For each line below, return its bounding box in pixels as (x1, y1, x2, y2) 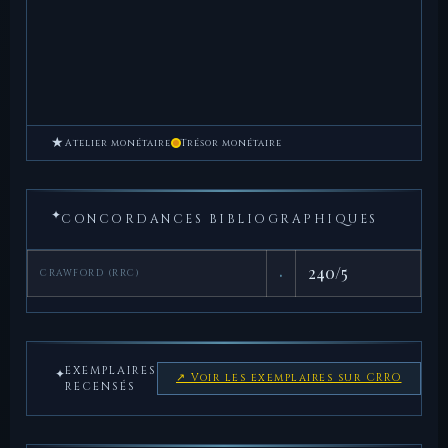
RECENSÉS (65, 378, 136, 394)
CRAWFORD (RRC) (40, 267, 140, 280)
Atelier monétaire (65, 136, 171, 149)
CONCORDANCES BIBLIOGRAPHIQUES (61, 210, 378, 228)
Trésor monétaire (181, 136, 282, 149)
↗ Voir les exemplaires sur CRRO (176, 371, 402, 386)
